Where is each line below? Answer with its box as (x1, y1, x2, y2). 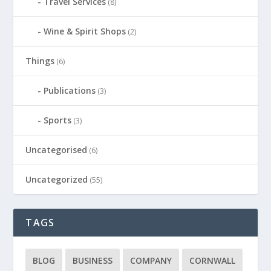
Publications (44, 85, 96, 97)
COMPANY (130, 255, 172, 267)
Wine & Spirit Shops (44, 25, 126, 38)
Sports (44, 114, 72, 126)
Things (25, 55, 55, 67)
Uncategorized (25, 174, 88, 186)
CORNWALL (189, 255, 236, 267)
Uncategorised (25, 144, 88, 156)
